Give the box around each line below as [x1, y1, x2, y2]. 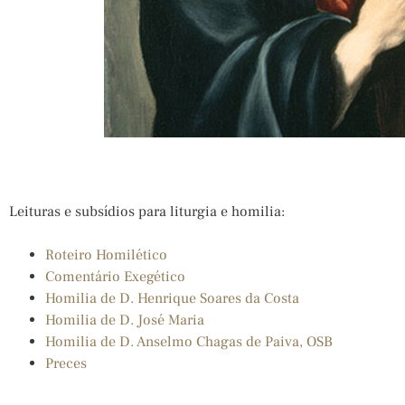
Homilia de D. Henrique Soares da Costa [45, 289, 299, 307]
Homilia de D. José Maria [45, 311, 204, 329]
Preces [45, 354, 87, 372]
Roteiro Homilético [45, 246, 167, 264]
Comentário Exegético [45, 268, 185, 286]
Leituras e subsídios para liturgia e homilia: [9, 202, 285, 221]
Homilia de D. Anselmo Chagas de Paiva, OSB [45, 333, 333, 351]
